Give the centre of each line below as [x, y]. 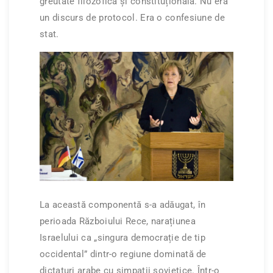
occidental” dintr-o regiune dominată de [123, 254]
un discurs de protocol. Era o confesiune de [132, 18]
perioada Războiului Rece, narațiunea [118, 222]
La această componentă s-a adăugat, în [123, 205]
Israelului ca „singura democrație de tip [123, 238]
